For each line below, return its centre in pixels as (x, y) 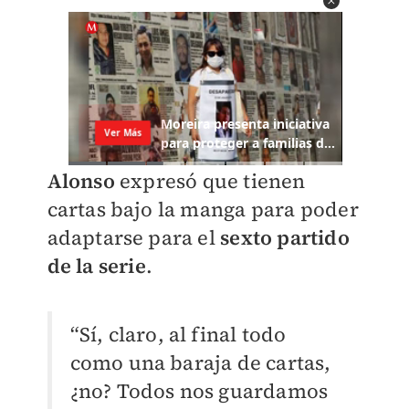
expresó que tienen (210, 181)
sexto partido (285, 237)
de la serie (96, 266)
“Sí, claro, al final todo (178, 334)
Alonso (81, 181)
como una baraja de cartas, (200, 362)
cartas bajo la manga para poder (203, 209)
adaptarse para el (134, 237)
